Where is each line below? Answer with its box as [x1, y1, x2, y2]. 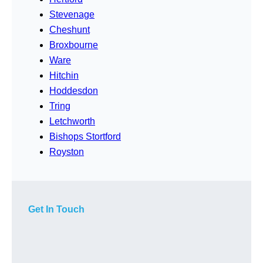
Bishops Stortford [49, 131, 121, 141]
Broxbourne [49, 39, 98, 50]
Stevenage [49, 9, 95, 19]
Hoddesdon [49, 85, 98, 96]
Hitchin [49, 70, 79, 80]
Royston [49, 146, 84, 157]
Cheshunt [49, 24, 90, 35]
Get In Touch [28, 204, 85, 214]
